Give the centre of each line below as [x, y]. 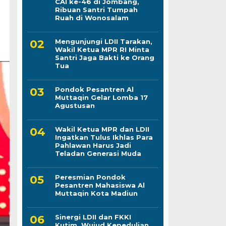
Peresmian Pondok [90, 177]
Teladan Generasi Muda [98, 153]
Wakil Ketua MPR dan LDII [102, 129]
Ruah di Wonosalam [92, 17]
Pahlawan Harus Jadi [93, 145]
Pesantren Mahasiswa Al [100, 185]
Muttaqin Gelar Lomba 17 [101, 97]
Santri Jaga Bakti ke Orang [104, 57]
